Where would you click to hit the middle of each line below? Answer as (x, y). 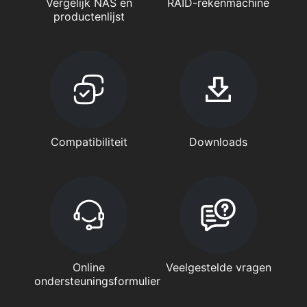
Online (89, 268)
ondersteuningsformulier (97, 281)
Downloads (218, 142)
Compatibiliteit (89, 142)
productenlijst (89, 17)
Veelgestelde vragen (218, 268)
